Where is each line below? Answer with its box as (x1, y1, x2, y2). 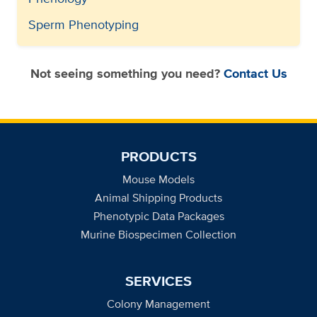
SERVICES (125, 270, 192, 292)
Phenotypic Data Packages (93, 207, 224, 224)
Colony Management (107, 295, 210, 312)
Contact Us (223, 64, 287, 83)
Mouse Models (122, 171, 195, 188)
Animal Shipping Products (95, 189, 222, 206)
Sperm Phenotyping (28, 15, 139, 33)
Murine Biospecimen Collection (81, 226, 236, 243)
